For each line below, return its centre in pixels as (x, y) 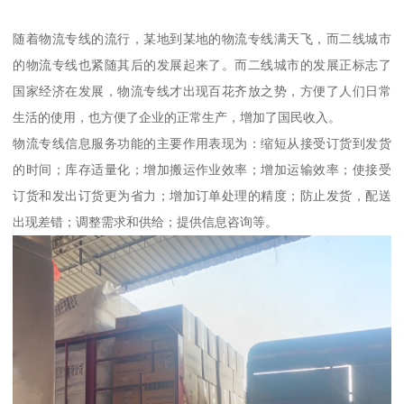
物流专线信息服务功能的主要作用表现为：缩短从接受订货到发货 (202, 144)
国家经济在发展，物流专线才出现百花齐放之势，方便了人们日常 (202, 92)
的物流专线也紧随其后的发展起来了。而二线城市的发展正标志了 (202, 65)
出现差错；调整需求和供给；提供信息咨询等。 (146, 222)
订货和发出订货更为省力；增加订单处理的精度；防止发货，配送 (202, 196)
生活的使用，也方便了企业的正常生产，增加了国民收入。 (177, 118)
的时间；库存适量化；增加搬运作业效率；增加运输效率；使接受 (202, 170)
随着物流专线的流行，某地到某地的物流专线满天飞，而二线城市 (202, 39)
